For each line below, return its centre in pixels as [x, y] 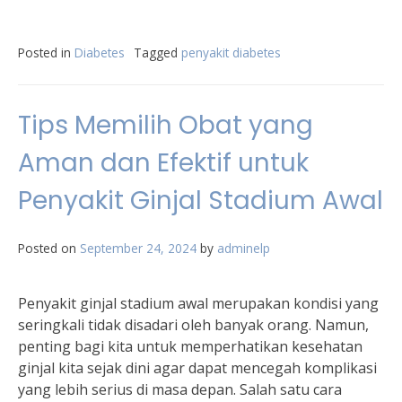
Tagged [157, 52]
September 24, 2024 [138, 248]
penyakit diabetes [231, 52]
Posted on [49, 248]
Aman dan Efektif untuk [163, 163]
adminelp [244, 248]
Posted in [46, 52]
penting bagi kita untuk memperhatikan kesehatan [190, 346]
